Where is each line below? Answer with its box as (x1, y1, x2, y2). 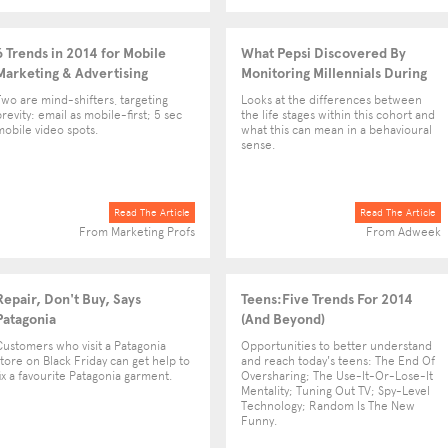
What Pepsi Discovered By (241, 45, 406, 61)
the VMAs (241, 85, 299, 101)
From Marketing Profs (79, 225, 195, 239)
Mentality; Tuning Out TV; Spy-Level (241, 384, 430, 398)
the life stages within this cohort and (241, 108, 435, 122)
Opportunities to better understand (241, 339, 432, 353)
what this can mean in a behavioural (241, 123, 432, 137)
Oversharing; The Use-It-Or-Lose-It (241, 369, 433, 383)
